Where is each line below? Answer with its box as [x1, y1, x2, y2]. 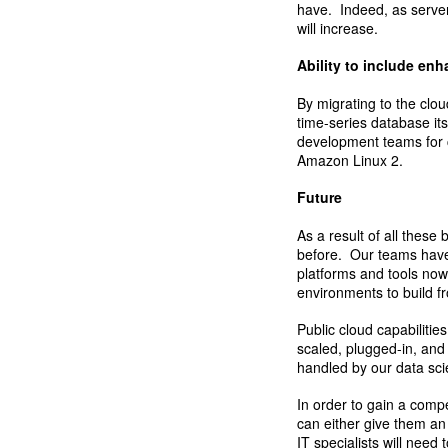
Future [297, 187, 343, 208]
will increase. [297, 18, 379, 38]
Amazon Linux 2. [297, 149, 412, 170]
